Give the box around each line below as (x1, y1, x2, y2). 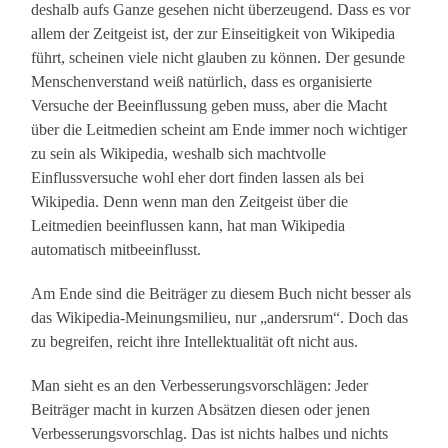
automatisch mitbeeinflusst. (31, 241, 202, 259)
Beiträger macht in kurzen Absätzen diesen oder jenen (31, 401, 371, 419)
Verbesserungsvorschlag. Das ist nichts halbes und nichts (31, 425, 389, 443)
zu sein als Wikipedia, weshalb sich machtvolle (31, 145, 327, 163)
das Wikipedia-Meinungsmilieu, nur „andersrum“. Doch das (31, 309, 409, 327)
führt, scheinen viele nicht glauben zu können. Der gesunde (31, 49, 406, 67)
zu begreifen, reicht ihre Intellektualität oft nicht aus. (31, 333, 359, 351)
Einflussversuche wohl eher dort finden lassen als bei (31, 169, 365, 187)
